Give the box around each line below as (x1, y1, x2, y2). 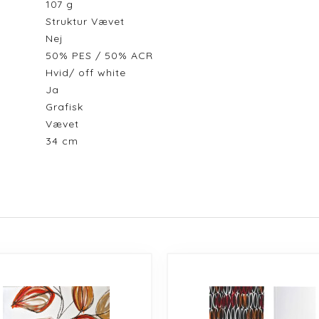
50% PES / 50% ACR (45, 48, 160, 62)
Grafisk (45, 100, 90, 113)
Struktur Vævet (45, 14, 132, 28)
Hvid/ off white (45, 66, 133, 79)
